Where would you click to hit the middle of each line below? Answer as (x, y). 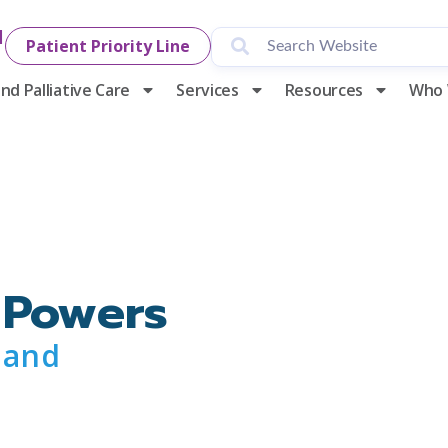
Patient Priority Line (108, 45)
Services (207, 89)
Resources (324, 89)
